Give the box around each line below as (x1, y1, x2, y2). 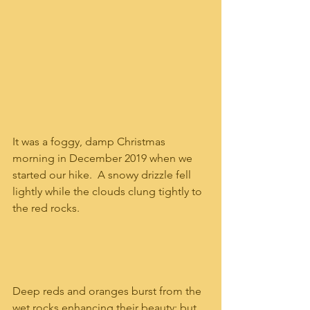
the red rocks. (12, 201, 85, 215)
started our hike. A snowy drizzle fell (12, 167, 194, 181)
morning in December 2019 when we (12, 151, 195, 165)
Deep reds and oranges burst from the (12, 284, 204, 298)
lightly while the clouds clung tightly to (12, 184, 205, 198)
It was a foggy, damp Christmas (12, 134, 168, 148)
